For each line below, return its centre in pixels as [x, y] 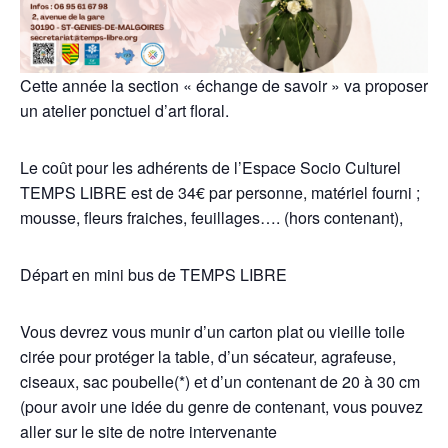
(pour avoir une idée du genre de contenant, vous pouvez [221, 407]
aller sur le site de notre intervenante [148, 432]
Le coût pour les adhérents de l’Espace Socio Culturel [210, 168]
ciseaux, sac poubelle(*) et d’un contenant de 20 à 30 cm [220, 382]
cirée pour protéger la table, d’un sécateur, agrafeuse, [208, 357]
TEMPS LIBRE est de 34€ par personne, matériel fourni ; [220, 193]
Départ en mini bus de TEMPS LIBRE [153, 275]
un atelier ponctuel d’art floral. [124, 111]
